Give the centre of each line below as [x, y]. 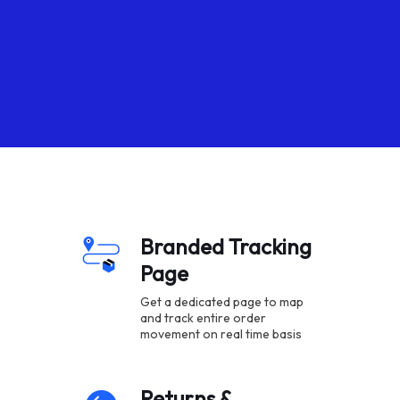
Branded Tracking [225, 246]
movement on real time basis [221, 334]
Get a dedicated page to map [221, 302]
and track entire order [203, 318]
